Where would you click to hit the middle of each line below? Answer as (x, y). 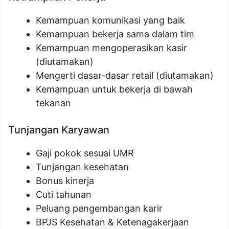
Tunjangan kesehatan (82, 167)
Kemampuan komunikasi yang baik (110, 20)
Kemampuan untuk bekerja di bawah (114, 89)
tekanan (53, 103)
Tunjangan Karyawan (59, 130)
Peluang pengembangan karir (99, 209)
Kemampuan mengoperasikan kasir (111, 48)
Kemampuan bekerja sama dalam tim (115, 34)
